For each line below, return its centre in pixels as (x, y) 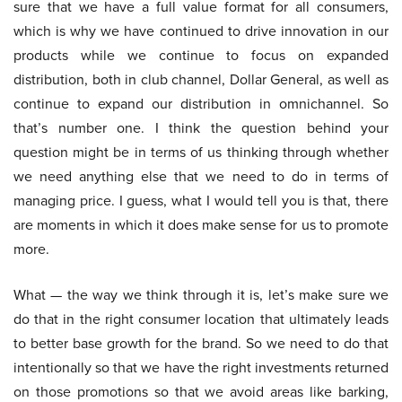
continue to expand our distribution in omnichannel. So (201, 104)
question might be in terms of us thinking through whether (201, 153)
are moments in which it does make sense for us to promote (201, 225)
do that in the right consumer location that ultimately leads (201, 319)
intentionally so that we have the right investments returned (201, 368)
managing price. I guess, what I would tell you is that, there (201, 201)
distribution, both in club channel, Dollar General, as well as (201, 80)
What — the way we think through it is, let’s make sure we (201, 295)
